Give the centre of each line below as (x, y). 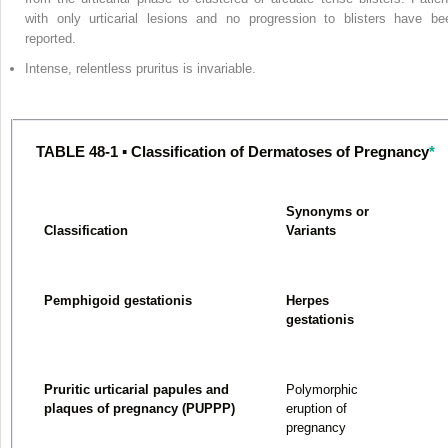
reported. (50, 38)
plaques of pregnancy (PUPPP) (139, 408)
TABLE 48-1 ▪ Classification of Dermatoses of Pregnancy (232, 152)
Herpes (307, 300)
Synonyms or (327, 211)
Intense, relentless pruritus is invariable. (140, 68)
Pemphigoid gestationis (118, 300)
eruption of (316, 408)
